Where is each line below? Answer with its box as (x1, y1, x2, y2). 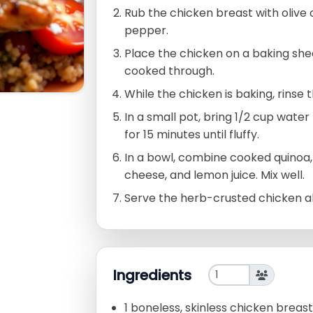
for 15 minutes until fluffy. (124, 126, 259, 143)
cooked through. (124, 63, 214, 80)
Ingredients (113, 265, 191, 285)
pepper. (124, 22, 168, 39)
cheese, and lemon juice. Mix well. (124, 167, 305, 184)
